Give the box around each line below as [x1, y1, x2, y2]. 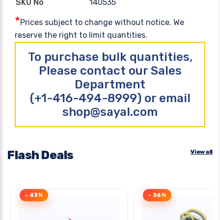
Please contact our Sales [38, 63, 182, 78]
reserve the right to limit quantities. [15, 30, 147, 40]
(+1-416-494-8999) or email [29, 91, 191, 105]
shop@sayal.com [62, 105, 158, 119]
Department [75, 77, 145, 91]
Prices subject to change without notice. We [20, 17, 184, 27]
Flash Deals [7, 148, 74, 162]
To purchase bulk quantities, [27, 50, 192, 64]
